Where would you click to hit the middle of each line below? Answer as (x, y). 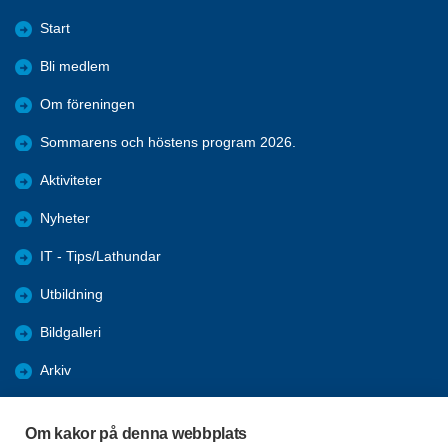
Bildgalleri (70, 333)
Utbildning (71, 295)
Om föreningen (87, 105)
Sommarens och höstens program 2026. (168, 143)
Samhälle (69, 409)
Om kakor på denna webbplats (136, 433)
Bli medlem (75, 67)
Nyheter (65, 219)
